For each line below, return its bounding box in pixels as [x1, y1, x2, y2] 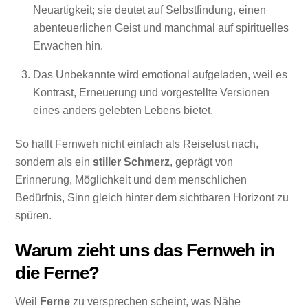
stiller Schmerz [93, 155, 170, 168]
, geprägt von [170, 155, 234, 168]
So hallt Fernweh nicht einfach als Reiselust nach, [15, 137, 259, 150]
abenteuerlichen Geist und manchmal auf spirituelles [33, 22, 289, 34]
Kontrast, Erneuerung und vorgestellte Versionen [33, 87, 269, 99]
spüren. [15, 209, 52, 221]
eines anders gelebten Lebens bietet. [33, 104, 213, 117]
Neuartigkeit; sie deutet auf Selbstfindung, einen [33, 4, 266, 16]
